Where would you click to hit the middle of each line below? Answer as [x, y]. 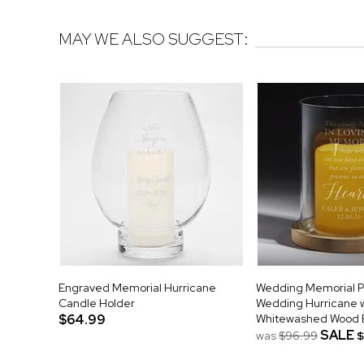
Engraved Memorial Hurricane [137, 287]
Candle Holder [97, 303]
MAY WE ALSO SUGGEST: [154, 39]
